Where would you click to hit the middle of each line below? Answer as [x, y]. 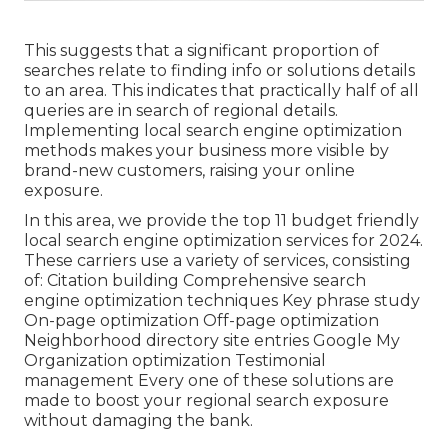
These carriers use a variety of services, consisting [217, 261]
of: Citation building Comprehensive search [195, 281]
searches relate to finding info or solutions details [219, 71]
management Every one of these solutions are [209, 381]
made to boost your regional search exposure [206, 401]
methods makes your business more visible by [206, 151]
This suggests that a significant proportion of [201, 51]
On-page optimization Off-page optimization [201, 321]
